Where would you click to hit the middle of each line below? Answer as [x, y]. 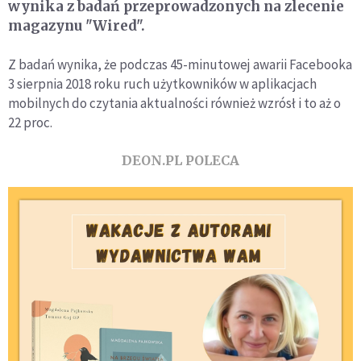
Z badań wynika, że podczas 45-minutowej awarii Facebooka [180, 65]
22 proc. [30, 123]
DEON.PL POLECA [180, 161]
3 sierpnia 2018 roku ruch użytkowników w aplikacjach [162, 84]
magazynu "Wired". [77, 26]
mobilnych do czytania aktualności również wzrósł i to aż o [174, 104]
